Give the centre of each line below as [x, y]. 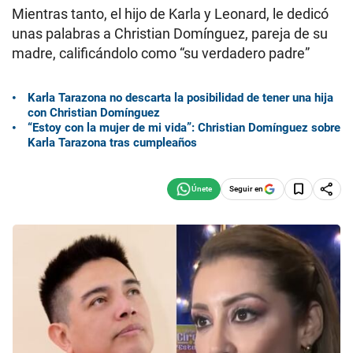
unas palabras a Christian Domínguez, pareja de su [170, 33]
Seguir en [246, 188]
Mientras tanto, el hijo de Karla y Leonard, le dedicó [170, 14]
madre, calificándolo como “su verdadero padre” [161, 53]
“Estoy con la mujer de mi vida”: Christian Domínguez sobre [184, 127]
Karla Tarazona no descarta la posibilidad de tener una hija [180, 97]
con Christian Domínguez [94, 112]
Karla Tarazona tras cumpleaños [112, 142]
